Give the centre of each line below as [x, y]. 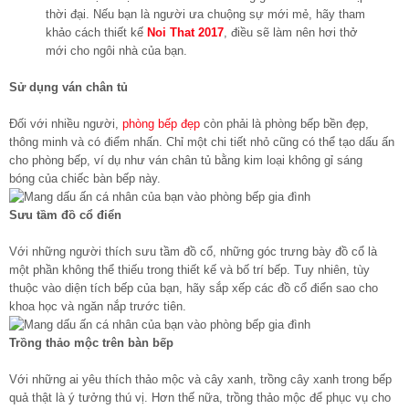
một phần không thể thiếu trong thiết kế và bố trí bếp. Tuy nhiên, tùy [189, 269]
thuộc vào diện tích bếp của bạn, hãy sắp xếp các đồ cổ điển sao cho [194, 288]
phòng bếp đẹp [161, 123]
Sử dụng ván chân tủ [68, 87]
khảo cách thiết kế [96, 32]
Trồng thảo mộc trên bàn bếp [91, 342]
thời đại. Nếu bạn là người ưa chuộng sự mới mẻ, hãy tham [205, 14]
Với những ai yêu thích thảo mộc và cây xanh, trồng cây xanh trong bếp [200, 379]
